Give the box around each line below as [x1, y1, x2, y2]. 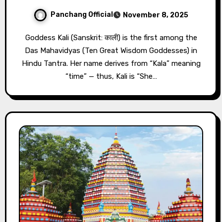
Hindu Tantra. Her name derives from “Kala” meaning [21, 58, 201, 68]
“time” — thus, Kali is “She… [65, 71, 157, 81]
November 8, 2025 [123, 10, 188, 19]
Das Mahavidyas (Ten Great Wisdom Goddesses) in [25, 46, 197, 55]
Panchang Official [51, 10, 113, 19]
